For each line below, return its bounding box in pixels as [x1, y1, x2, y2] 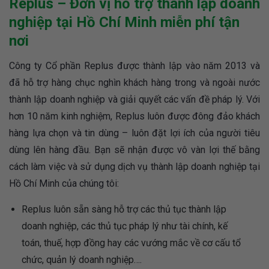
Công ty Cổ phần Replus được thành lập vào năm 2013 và [9, 60, 260, 72]
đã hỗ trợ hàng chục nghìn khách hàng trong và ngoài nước [9, 77, 260, 89]
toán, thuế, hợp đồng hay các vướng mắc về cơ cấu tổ [21, 237, 241, 249]
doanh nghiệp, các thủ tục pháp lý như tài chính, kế [21, 220, 228, 232]
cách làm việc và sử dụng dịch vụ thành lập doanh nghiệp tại [9, 161, 260, 173]
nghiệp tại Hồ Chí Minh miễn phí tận [9, 14, 240, 31]
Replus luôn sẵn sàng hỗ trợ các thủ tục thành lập [21, 204, 226, 216]
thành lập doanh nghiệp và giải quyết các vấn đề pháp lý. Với [9, 94, 260, 106]
